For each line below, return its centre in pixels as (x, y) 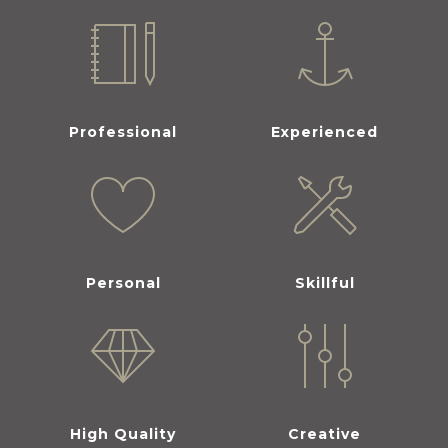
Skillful (324, 283)
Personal (123, 283)
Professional (123, 132)
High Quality (123, 434)
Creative (324, 434)
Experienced (324, 132)
